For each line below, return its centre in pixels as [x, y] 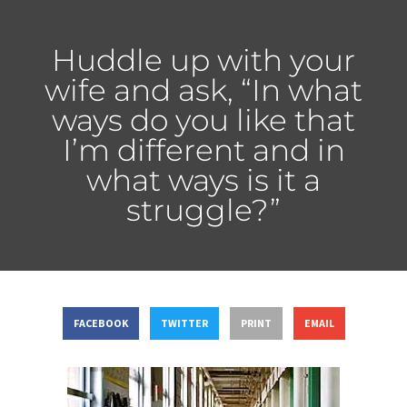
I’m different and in [203, 149]
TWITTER [184, 323]
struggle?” [203, 209]
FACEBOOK [100, 323]
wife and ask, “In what [203, 89]
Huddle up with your [203, 60]
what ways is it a [203, 179]
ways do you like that [203, 119]
